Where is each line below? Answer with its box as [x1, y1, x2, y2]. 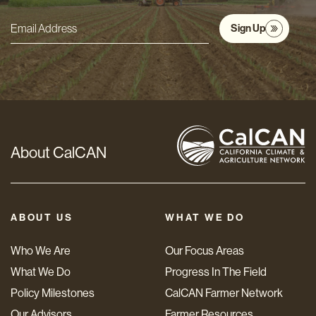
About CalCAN [11, 144, 107, 162]
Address [24, 42, 68, 57]
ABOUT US [11, 212, 73, 224]
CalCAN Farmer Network [165, 286, 283, 300]
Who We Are [11, 244, 71, 258]
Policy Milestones [11, 286, 95, 300]
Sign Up [231, 22, 265, 35]
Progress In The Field [165, 265, 267, 279]
